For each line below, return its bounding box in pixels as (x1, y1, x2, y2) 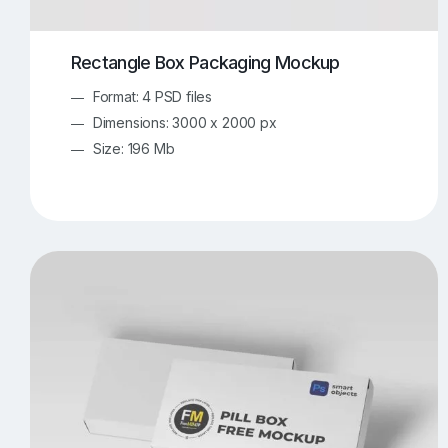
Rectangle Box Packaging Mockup (70, 51, 340, 73)
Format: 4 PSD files (92, 87, 212, 105)
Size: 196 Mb (92, 139, 175, 157)
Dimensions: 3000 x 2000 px (92, 113, 277, 131)
